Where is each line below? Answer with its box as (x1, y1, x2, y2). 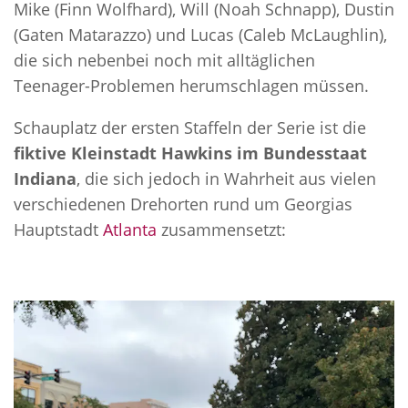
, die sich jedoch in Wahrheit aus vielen (76, 168, 376, 190)
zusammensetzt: (157, 219, 286, 241)
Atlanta (103, 219, 157, 241)
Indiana (14, 168, 76, 190)
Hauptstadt (14, 219, 103, 241)
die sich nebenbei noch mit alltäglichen (14, 49, 315, 72)
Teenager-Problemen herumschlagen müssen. (14, 75, 369, 97)
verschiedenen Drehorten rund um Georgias (14, 193, 352, 216)
